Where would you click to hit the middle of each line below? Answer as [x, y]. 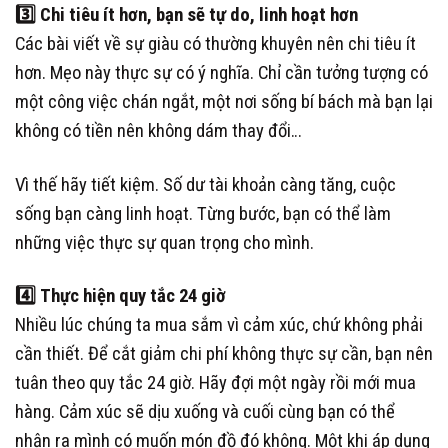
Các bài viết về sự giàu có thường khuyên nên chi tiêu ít [215, 44]
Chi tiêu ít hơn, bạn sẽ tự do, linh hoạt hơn [197, 15]
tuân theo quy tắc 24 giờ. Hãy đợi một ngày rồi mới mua [215, 383]
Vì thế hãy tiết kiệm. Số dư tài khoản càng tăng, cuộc [205, 184]
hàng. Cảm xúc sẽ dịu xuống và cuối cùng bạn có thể [205, 412]
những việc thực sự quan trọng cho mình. [164, 242]
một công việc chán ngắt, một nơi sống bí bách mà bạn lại [224, 102]
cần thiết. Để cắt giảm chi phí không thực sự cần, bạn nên [224, 354]
